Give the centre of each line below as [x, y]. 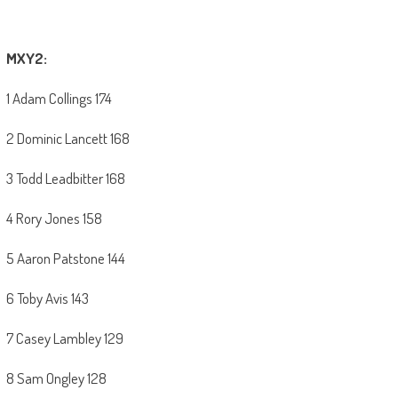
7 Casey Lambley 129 [64, 338]
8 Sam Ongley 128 [56, 378]
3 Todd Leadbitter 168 [65, 179]
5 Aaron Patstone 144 [65, 259]
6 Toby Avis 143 [47, 298]
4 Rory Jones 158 [54, 219]
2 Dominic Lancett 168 [68, 139]
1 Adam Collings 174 [59, 99]
